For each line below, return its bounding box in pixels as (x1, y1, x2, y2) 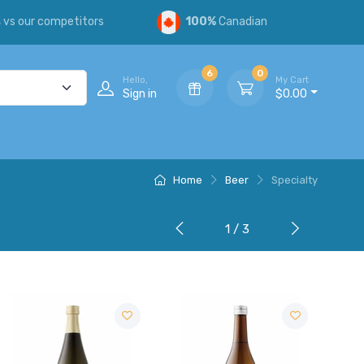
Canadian (216, 15, 268, 29)
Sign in (123, 86, 158, 101)
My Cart (275, 74, 310, 85)
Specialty (271, 173, 318, 186)
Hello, (123, 74, 149, 85)
